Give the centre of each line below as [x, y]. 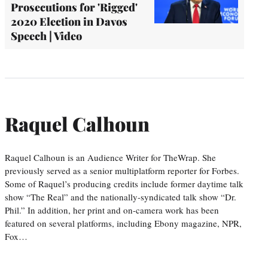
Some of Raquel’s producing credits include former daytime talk [124, 183]
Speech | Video [46, 36]
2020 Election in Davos [69, 21]
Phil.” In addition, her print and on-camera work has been [112, 210]
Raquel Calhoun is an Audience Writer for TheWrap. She [110, 157]
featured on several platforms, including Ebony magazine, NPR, [123, 223]
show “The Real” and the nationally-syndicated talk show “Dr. [121, 197]
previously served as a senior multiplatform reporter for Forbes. [122, 170]
